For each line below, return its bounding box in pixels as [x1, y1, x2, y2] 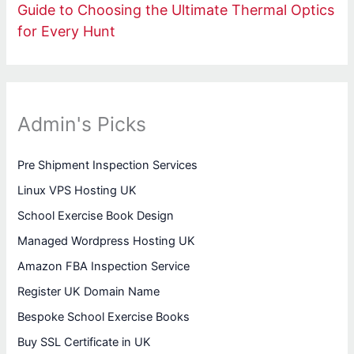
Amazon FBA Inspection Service [17, 259, 190, 274]
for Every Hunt [17, 22, 116, 40]
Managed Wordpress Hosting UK [17, 234, 196, 249]
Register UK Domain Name [17, 284, 160, 299]
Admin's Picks [17, 111, 147, 136]
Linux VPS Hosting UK [17, 183, 137, 198]
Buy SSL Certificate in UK [17, 334, 152, 349]
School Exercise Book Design [17, 209, 175, 224]
